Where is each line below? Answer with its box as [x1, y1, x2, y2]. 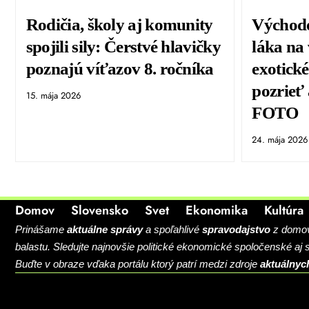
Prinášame [15, 223, 67, 236]
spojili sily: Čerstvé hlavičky [26, 37, 221, 57]
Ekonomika [186, 201, 248, 220]
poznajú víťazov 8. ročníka [26, 59, 214, 79]
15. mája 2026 [26, 89, 81, 103]
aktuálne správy [67, 223, 143, 236]
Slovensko [71, 201, 128, 220]
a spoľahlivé [143, 223, 202, 236]
